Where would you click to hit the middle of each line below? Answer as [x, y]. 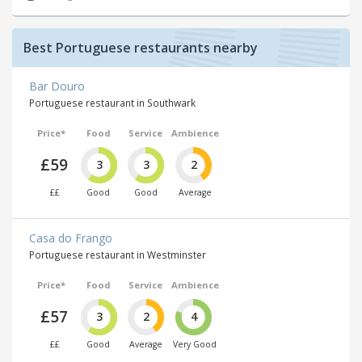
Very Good [195, 345]
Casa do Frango [71, 238]
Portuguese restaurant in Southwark [112, 102]
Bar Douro [57, 86]
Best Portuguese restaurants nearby [141, 47]
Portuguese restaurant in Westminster [118, 255]
